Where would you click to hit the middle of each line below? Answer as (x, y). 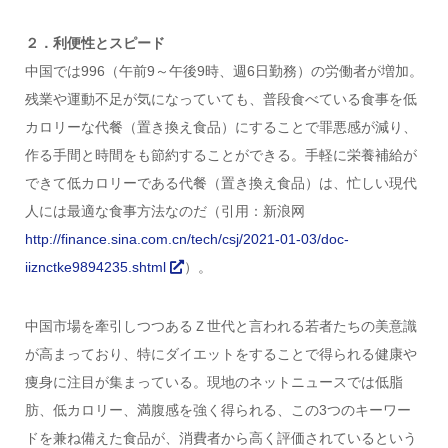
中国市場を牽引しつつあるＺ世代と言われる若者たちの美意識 (220, 325)
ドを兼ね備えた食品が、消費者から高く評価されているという (220, 437)
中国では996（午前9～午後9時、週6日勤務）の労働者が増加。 (223, 71)
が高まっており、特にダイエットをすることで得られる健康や (220, 353)
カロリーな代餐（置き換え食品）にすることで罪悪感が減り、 (220, 127)
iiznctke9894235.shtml (97, 267)
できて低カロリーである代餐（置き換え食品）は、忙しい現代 (220, 183)
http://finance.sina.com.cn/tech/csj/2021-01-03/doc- (186, 239)
